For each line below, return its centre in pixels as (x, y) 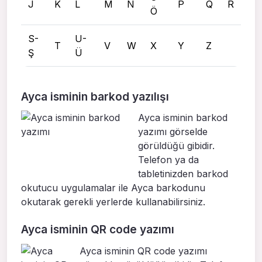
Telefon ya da (168, 160)
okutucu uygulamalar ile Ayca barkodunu (113, 188)
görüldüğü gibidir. (176, 146)
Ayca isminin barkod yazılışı (95, 96)
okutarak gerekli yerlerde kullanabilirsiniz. (113, 202)
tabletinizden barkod (183, 174)
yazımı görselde (173, 132)
